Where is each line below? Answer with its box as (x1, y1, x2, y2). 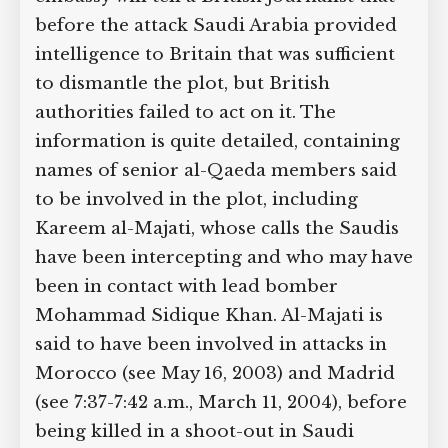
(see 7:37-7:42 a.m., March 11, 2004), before (35, 392, 407, 413)
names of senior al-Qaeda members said (35, 160, 397, 181)
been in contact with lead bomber (35, 276, 338, 297)
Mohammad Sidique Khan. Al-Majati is (35, 305, 383, 326)
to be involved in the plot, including (35, 189, 358, 210)
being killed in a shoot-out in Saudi (35, 421, 354, 442)
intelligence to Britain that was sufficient (35, 44, 395, 65)
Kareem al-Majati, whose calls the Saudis (35, 218, 399, 239)
